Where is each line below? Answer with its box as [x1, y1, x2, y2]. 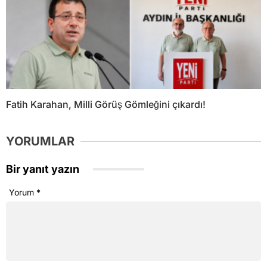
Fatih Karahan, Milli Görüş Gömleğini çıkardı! [6, 98, 206, 111]
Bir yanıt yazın [6, 163, 82, 176]
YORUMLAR [6, 134, 74, 149]
